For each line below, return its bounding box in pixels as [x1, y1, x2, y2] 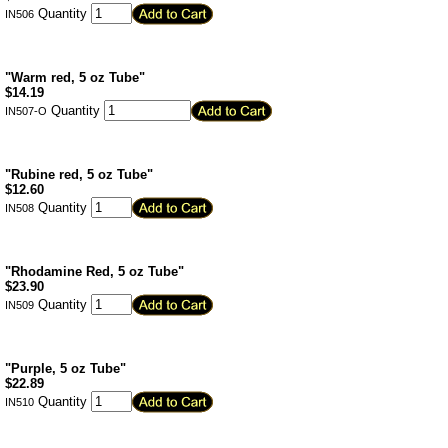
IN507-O [5, 105, 47, 117]
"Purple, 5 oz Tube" [5, 361, 126, 376]
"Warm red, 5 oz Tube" [5, 70, 145, 85]
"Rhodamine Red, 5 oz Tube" [5, 264, 184, 279]
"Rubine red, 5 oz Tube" [5, 167, 153, 182]
